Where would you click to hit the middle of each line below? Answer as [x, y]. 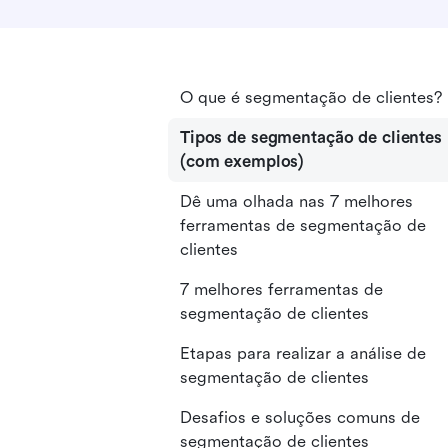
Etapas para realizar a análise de [303, 353]
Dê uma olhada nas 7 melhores [296, 201]
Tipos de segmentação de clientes [311, 137]
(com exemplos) [242, 161]
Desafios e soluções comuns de [300, 417]
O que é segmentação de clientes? [311, 97]
